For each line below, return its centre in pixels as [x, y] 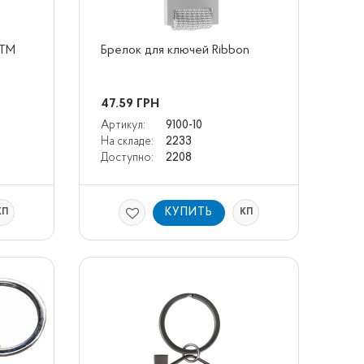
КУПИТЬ [189, 212]
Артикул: [123, 126]
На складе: [127, 142]
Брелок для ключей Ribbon [175, 50]
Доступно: [127, 158]
